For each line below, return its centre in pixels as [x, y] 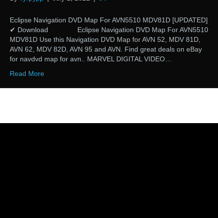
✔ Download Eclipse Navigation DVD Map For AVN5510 [109, 30]
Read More [27, 74]
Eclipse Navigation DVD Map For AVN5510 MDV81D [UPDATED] [109, 20]
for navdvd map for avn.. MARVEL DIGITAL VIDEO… [91, 59]
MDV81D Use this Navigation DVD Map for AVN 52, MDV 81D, [105, 40]
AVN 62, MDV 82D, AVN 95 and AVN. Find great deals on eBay [106, 49]
